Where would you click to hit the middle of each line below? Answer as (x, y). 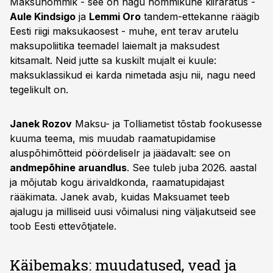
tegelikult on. (39, 90)
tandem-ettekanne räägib (200, 16)
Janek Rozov (41, 124)
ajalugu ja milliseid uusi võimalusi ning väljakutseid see (133, 211)
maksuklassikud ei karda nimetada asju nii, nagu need (133, 75)
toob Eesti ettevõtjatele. (63, 226)
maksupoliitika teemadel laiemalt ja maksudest (115, 46)
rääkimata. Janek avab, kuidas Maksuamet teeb (120, 197)
